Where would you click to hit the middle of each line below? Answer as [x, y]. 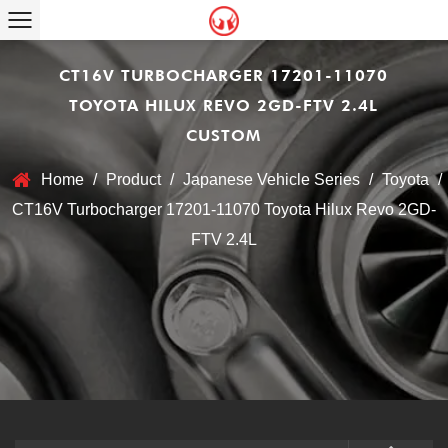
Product [133, 179]
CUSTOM [224, 134]
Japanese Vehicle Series [271, 179]
